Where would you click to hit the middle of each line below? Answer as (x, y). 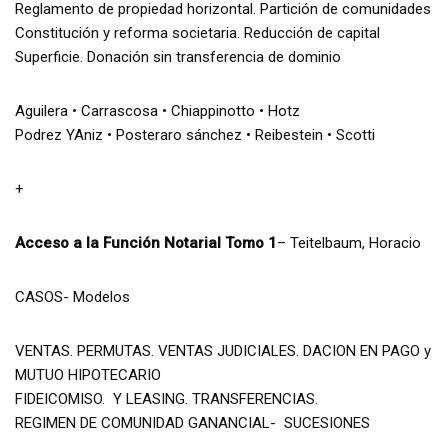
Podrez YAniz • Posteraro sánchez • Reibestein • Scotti (195, 134)
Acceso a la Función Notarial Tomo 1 (146, 242)
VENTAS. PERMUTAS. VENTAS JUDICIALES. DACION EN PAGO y (223, 350)
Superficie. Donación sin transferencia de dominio (178, 56)
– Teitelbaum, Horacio (349, 242)
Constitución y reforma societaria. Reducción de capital (197, 32)
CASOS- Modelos (72, 296)
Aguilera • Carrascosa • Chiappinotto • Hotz (157, 110)
